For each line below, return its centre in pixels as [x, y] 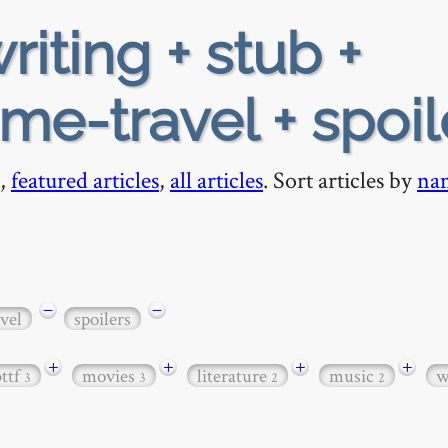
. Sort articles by [340, 179]
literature [234, 376]
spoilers [102, 318]
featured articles [85, 179]
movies [110, 376]
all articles [216, 179]
